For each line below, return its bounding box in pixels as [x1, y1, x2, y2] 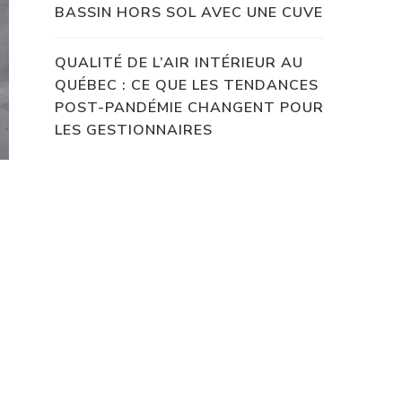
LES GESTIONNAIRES [55, 119, 213, 140]
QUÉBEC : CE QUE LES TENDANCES [55, 74, 319, 95]
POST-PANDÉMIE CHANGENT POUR [55, 97, 324, 118]
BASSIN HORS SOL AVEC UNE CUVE [55, 2, 323, 22]
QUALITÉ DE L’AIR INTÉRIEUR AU [55, 52, 303, 73]
